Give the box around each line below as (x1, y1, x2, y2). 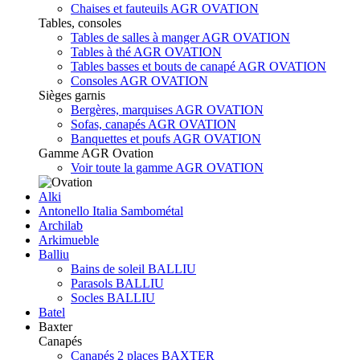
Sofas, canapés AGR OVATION (71, 117, 236, 131)
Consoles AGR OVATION (71, 73, 208, 88)
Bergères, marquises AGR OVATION (71, 102, 264, 117)
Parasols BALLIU (71, 276, 164, 290)
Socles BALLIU (71, 290, 155, 305)
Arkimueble (39, 232, 99, 247)
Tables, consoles (39, 15, 121, 30)
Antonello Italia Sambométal (39, 203, 183, 218)
